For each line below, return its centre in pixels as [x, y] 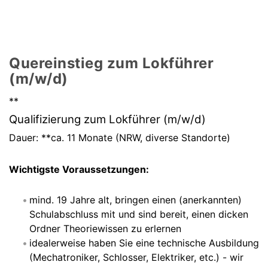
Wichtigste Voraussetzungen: [79, 170]
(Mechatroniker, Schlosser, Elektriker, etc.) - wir [136, 258]
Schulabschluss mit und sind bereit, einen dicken [139, 214]
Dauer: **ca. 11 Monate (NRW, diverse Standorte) [120, 138]
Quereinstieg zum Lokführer [111, 63]
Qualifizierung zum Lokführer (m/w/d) [107, 120]
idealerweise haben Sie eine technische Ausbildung [144, 243]
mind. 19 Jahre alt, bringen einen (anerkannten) [135, 200]
